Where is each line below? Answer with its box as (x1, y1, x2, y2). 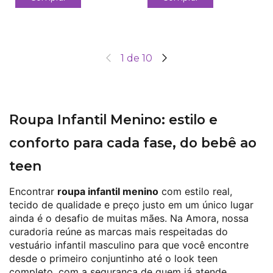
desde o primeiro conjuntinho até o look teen (9, 252, 218, 264)
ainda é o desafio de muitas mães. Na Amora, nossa (9, 211, 249, 224)
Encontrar (9, 185, 57, 197)
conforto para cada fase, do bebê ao (9, 134, 257, 151)
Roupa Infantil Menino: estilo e (9, 111, 218, 127)
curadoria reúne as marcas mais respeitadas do (9, 225, 228, 238)
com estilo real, (158, 185, 232, 197)
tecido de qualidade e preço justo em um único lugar (9, 198, 253, 211)
